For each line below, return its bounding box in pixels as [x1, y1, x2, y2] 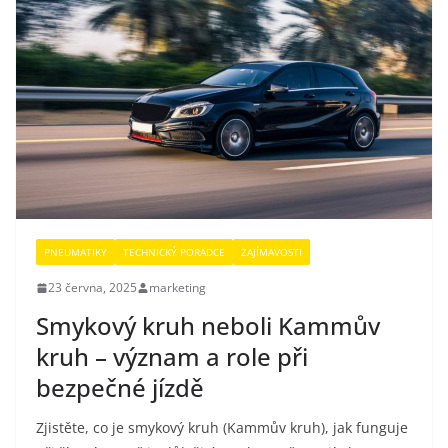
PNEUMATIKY [44, 245, 107, 260]
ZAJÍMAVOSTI [241, 245, 302, 260]
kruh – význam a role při [36, 340, 308, 374]
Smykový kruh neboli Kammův [36, 309, 380, 343]
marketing [149, 279, 206, 297]
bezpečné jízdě [36, 371, 204, 405]
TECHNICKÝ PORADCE [123, 245, 225, 260]
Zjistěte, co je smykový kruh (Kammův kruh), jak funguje [36, 418, 408, 438]
